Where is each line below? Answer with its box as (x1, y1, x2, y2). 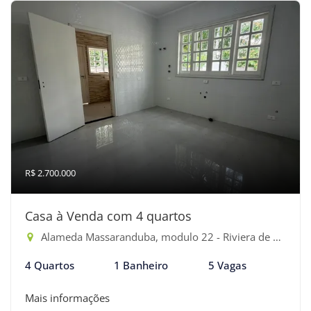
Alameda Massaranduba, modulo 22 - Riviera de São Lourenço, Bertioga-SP (38, 230, 273, 244)
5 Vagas (208, 258, 246, 272)
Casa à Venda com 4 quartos (25, 208, 192, 224)
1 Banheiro (114, 258, 169, 272)
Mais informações (25, 291, 110, 305)
